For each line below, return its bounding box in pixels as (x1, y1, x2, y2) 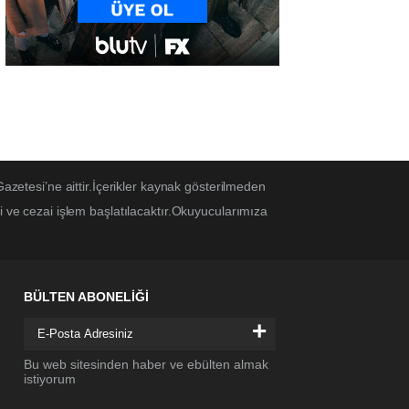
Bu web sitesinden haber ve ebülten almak (24, 357, 268, 372)
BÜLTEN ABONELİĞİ (24, 289, 149, 305)
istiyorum (24, 372, 76, 387)
